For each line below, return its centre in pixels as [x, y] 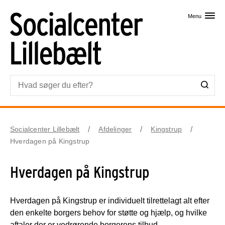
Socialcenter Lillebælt [45, 129]
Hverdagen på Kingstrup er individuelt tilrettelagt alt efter [110, 200]
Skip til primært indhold [113, 10]
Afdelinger [115, 129]
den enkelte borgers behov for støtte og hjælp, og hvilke [108, 212]
